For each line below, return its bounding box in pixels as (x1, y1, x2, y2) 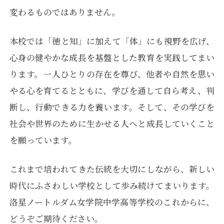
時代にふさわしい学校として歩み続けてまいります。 (9, 179, 215, 191)
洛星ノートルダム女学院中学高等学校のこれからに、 (9, 196, 215, 208)
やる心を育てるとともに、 (9, 84, 112, 96)
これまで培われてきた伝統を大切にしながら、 (9, 163, 189, 175)
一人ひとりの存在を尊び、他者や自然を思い (43, 67, 215, 80)
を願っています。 (9, 133, 77, 146)
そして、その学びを (137, 100, 215, 113)
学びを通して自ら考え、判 (111, 84, 215, 96)
